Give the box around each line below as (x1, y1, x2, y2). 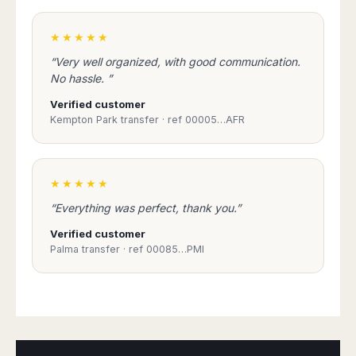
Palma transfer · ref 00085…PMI (50, 242, 204, 255)
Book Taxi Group (124, 302, 216, 316)
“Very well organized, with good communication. (50, 54, 300, 68)
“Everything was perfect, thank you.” (50, 200, 241, 215)
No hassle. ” (50, 71, 112, 85)
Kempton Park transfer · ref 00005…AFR (50, 113, 245, 126)
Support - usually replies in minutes (124, 321, 256, 331)
